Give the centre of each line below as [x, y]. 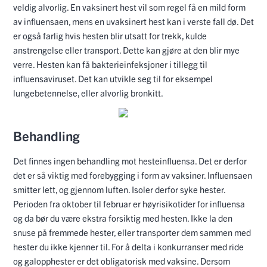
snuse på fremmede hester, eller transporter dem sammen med [132, 232]
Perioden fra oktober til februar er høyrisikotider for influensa [129, 204]
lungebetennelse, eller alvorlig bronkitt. [88, 92]
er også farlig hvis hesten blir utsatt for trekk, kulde [110, 35]
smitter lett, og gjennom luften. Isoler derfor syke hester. [119, 190]
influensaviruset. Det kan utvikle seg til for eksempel [113, 78]
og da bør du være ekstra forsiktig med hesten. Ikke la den [123, 218]
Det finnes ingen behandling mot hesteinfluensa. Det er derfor [130, 161]
